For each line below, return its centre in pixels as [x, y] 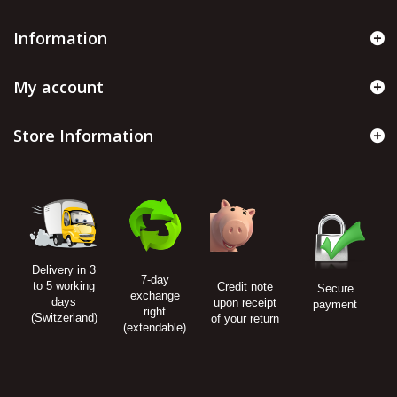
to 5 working [64, 286]
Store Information [83, 136]
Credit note [245, 287]
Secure [335, 289]
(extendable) [155, 328]
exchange [155, 296]
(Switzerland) [64, 318]
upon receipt [245, 303]
